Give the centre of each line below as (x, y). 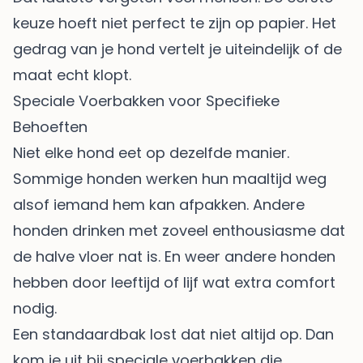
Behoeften (50, 127)
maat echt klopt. (72, 75)
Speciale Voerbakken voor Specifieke (146, 101)
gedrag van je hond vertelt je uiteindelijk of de (177, 49)
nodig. (35, 309)
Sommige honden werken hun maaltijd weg (170, 179)
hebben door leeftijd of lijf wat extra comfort (174, 283)
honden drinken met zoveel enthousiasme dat (179, 231)
